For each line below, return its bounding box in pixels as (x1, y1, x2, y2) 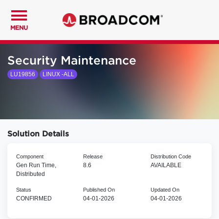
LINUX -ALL (42, 70, 74, 78)
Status (16, 186, 31, 193)
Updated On (150, 186, 179, 193)
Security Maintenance (7, 56, 136, 66)
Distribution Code (150, 153, 191, 159)
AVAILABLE (150, 161, 181, 169)
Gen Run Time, (16, 161, 56, 169)
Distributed (16, 170, 45, 177)
